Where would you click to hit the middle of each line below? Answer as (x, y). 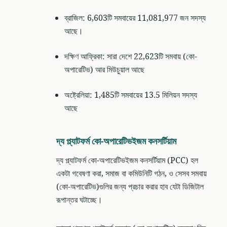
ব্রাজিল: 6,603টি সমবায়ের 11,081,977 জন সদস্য (135, 18)
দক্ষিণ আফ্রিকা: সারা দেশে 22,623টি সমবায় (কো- (131, 56)
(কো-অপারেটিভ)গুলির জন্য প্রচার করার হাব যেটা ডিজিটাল (130, 187)
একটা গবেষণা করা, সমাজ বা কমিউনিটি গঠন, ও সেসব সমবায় (131, 174)
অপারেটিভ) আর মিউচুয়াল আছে (104, 70)
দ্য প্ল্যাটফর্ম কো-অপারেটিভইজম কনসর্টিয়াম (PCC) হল (127, 160)
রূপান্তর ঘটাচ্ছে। (79, 200)
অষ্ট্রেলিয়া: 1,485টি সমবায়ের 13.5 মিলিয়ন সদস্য (131, 95)
